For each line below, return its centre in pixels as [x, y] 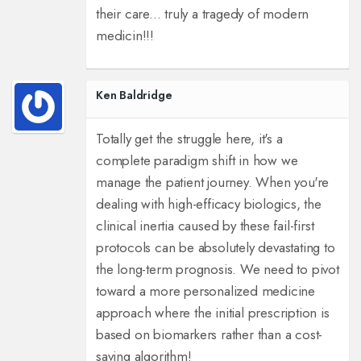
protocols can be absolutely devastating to [215, 248]
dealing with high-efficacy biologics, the [208, 204]
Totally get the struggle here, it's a [189, 139]
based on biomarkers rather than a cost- [209, 335]
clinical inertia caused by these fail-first [205, 226]
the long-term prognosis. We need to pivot [217, 270]
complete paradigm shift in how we [197, 161]
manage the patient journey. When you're [212, 183]
